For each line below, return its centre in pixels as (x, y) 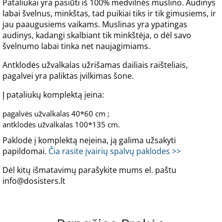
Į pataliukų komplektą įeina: (53, 95)
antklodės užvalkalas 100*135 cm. (61, 125)
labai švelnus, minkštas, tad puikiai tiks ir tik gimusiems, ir (109, 14)
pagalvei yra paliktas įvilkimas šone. (68, 76)
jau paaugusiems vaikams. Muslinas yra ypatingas (95, 25)
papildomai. (26, 151)
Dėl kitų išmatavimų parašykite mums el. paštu (89, 170)
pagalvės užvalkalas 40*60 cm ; (56, 114)
